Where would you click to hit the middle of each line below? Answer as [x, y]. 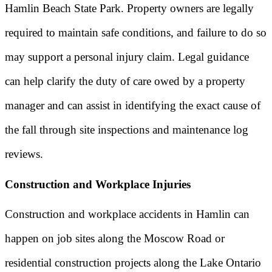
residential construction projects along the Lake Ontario [133, 263]
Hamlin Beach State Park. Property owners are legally [129, 8]
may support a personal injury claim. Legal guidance [127, 56]
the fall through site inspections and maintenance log [127, 129]
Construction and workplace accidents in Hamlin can [127, 214]
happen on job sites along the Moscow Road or [115, 239]
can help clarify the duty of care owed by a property [125, 81]
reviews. [24, 154]
